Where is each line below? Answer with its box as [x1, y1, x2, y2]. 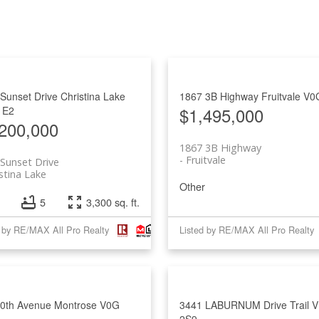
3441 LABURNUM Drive [179, 297, 290, 312]
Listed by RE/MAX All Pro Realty [179, 223, 314, 237]
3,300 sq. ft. [85, 194, 140, 209]
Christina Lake [60, 88, 125, 103]
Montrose [53, 297, 97, 312]
